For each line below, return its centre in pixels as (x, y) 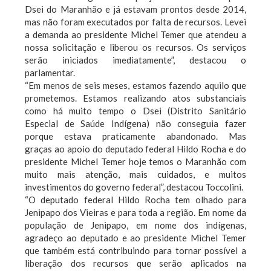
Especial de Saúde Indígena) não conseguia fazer (135, 123)
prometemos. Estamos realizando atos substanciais (135, 98)
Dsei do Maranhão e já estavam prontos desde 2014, (135, 9)
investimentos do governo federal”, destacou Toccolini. (134, 187)
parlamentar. (50, 73)
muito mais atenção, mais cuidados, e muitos (135, 174)
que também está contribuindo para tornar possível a (135, 250)
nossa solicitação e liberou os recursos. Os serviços (135, 47)
